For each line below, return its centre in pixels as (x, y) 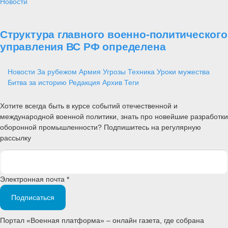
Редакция (84, 83)
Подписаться (33, 197)
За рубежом (57, 72)
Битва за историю (37, 83)
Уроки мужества (183, 72)
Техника (141, 72)
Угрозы (114, 72)
